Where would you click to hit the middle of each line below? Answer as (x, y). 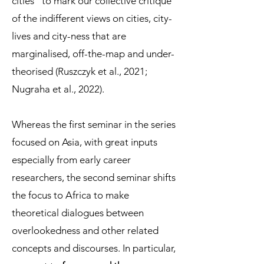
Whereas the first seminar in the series (94, 124)
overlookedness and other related (85, 230)
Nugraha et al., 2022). (58, 89)
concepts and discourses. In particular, (94, 248)
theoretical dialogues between (78, 213)
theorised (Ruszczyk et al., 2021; (80, 71)
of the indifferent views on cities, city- (92, 18)
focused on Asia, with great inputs (85, 142)
